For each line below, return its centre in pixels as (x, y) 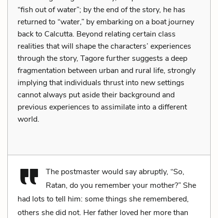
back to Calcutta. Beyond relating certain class (97, 34)
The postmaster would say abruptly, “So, (115, 172)
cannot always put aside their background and (96, 95)
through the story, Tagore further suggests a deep (102, 58)
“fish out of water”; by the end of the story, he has (101, 9)
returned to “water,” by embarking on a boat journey (106, 22)
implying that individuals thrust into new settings (101, 82)
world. (28, 119)
